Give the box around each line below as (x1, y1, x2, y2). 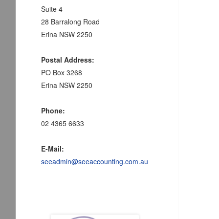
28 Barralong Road (41, 16, 100, 26)
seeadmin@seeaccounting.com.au (41, 156, 148, 166)
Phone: (41, 105, 65, 115)
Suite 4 (41, 3, 63, 14)
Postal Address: (41, 54, 94, 65)
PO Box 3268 (41, 67, 82, 77)
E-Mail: (41, 143, 64, 153)
